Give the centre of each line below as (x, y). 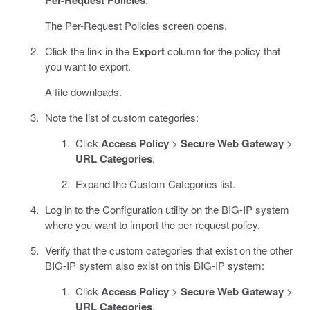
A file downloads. (83, 91)
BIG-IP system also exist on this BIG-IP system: (154, 265)
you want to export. (88, 66)
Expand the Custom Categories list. (155, 183)
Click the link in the (88, 51)
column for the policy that (222, 51)
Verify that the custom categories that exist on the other (168, 250)
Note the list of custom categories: (121, 117)
